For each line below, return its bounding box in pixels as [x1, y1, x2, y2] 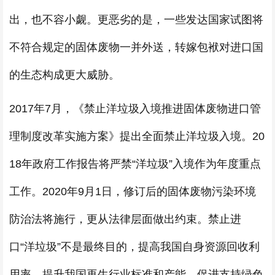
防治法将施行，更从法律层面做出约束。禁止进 [9, 213, 241, 225]
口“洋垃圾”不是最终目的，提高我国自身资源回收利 [9, 241, 260, 253]
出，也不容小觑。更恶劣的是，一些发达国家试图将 [9, 14, 263, 26]
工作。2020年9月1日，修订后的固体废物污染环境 [9, 185, 256, 198]
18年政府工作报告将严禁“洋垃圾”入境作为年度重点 [9, 158, 261, 170]
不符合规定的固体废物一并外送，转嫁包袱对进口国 [9, 41, 263, 53]
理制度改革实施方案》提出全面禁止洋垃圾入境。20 [9, 130, 265, 142]
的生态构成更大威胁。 [9, 69, 120, 81]
